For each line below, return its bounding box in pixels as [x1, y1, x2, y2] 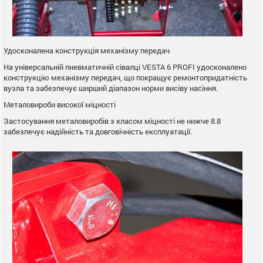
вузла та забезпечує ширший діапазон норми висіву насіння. [4, 82, 218, 93]
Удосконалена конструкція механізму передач [4, 45, 170, 56]
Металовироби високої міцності [4, 99, 116, 110]
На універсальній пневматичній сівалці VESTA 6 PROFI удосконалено [4, 61, 247, 72]
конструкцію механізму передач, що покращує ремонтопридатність [4, 72, 247, 83]
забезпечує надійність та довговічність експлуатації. [4, 126, 192, 137]
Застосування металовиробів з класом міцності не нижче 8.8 [4, 115, 221, 126]
